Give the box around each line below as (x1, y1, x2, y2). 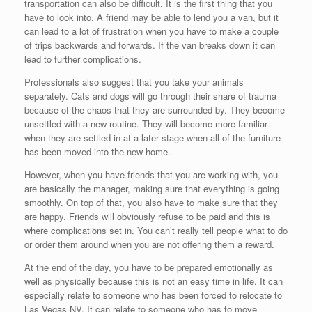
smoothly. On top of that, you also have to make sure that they (24, 196, 278, 210)
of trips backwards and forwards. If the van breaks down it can (24, 38, 275, 52)
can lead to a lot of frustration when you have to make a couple (24, 24, 279, 38)
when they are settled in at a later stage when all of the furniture (24, 131, 281, 145)
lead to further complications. (24, 52, 141, 66)
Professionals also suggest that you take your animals (24, 75, 244, 89)
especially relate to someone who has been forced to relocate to (24, 288, 282, 302)
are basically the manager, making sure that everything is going (24, 182, 279, 196)
